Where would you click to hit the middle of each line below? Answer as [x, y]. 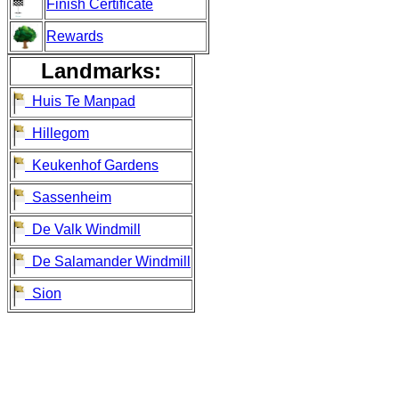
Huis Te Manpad [80, 101]
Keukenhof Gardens [92, 165]
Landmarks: [101, 70]
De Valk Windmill [83, 229]
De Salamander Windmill [108, 261]
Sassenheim [68, 197]
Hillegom [57, 133]
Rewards [75, 36]
